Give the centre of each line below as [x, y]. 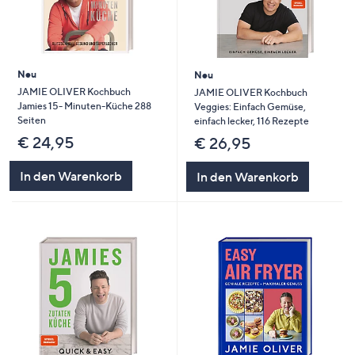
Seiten [31, 120]
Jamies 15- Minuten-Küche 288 [84, 105]
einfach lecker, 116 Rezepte [251, 120]
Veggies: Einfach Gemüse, [250, 106]
